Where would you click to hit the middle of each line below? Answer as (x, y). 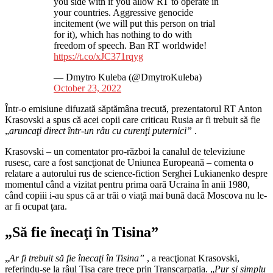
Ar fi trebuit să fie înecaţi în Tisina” (77, 258)
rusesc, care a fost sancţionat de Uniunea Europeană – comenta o (129, 162)
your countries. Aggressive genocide (123, 12)
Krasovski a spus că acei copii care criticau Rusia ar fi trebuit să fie (133, 119)
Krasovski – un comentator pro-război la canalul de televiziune (125, 151)
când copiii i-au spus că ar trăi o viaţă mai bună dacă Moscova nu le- (136, 195)
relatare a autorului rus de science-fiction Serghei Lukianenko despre (136, 173)
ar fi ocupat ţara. (36, 206)
